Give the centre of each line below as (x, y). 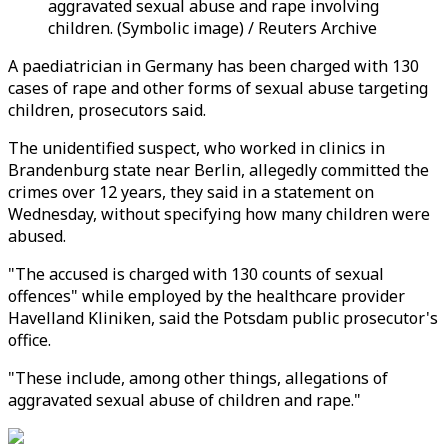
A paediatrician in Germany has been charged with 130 (213, 66)
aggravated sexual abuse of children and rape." (184, 400)
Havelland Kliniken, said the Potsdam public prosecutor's (223, 318)
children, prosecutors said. (107, 110)
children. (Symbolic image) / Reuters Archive (212, 28)
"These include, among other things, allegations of (198, 378)
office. (29, 340)
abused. (37, 236)
